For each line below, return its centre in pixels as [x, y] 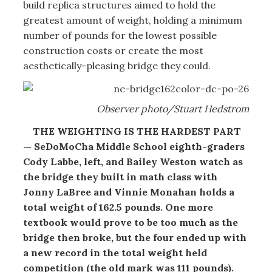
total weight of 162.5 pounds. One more [118, 207]
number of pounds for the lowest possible [120, 35]
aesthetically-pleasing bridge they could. [117, 66]
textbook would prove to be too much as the [130, 222]
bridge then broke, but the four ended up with [134, 237]
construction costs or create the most [113, 50]
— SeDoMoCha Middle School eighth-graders [134, 146]
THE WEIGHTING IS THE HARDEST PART [132, 131]
